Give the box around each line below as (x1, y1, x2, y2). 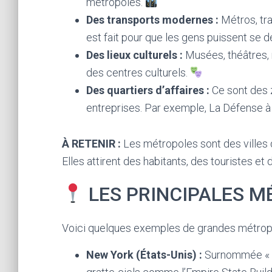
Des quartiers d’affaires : (86, 84, 209, 97)
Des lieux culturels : (86, 49, 183, 61)
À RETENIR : (62, 137, 121, 150)
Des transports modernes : (86, 13, 219, 26)
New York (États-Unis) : (86, 248, 202, 261)
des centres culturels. (86, 66, 190, 79)
